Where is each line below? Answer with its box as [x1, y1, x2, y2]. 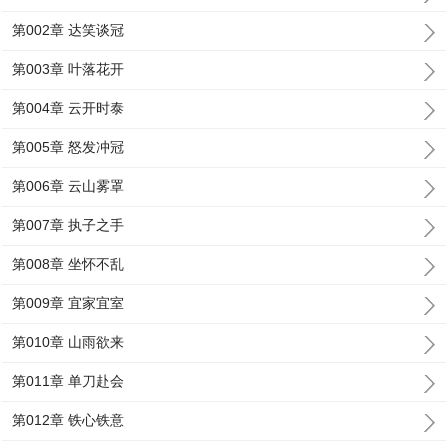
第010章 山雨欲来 [12, 334, 125, 350]
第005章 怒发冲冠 [12, 139, 125, 155]
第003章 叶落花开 [12, 61, 125, 77]
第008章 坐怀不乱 [12, 256, 125, 272]
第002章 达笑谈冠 [12, 22, 125, 38]
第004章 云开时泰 [12, 100, 125, 116]
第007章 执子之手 [12, 217, 125, 233]
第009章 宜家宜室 [12, 295, 125, 311]
